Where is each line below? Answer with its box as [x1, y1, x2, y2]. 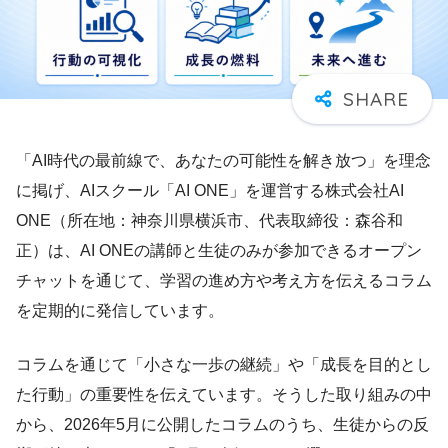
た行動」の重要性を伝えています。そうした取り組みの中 [16, 385, 432, 403]
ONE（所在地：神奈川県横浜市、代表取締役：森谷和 [16, 211, 403, 229]
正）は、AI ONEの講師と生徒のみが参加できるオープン [16, 241, 422, 259]
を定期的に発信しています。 [16, 301, 224, 319]
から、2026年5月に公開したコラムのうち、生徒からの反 [16, 415, 429, 433]
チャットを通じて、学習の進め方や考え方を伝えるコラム [16, 271, 432, 289]
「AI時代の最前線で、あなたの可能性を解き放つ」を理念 [16, 151, 431, 169]
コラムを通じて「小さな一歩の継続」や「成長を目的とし [16, 355, 432, 373]
